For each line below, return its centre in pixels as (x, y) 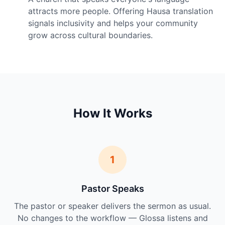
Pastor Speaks (113, 189)
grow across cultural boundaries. (90, 35)
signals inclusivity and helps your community (113, 23)
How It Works (113, 113)
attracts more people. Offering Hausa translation (121, 11)
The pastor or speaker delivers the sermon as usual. (113, 206)
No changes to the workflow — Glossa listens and (113, 218)
